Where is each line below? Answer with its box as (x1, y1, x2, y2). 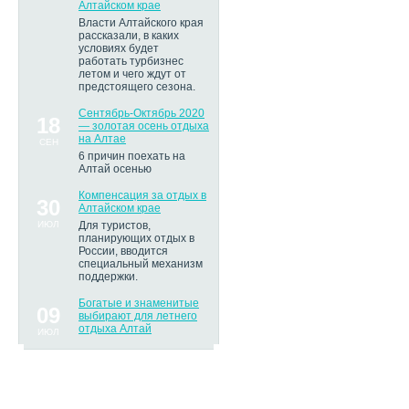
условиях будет (79, 42, 159, 55)
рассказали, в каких (79, 29, 179, 42)
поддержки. (79, 270, 138, 283)
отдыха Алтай (79, 322, 152, 335)
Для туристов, (79, 219, 151, 232)
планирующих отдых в (79, 232, 194, 245)
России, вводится (79, 245, 168, 257)
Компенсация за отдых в (79, 189, 206, 202)
